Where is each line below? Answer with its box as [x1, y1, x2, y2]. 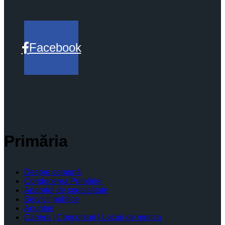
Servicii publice [24, 195, 79, 203]
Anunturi [24, 204, 54, 212]
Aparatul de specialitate [24, 186, 108, 194]
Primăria [4, 132, 68, 150]
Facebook [29, 41, 81, 54]
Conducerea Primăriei [24, 177, 102, 185]
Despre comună [24, 168, 81, 176]
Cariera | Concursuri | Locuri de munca [24, 213, 161, 221]
